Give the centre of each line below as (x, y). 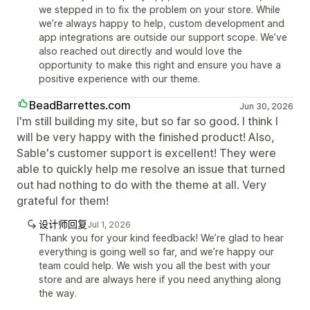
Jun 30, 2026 (266, 106)
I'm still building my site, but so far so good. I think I (147, 121)
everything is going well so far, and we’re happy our (156, 251)
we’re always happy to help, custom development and (162, 23)
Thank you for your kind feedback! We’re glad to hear (161, 237)
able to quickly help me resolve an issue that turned (151, 168)
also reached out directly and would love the (140, 51)
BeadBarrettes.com (80, 105)
